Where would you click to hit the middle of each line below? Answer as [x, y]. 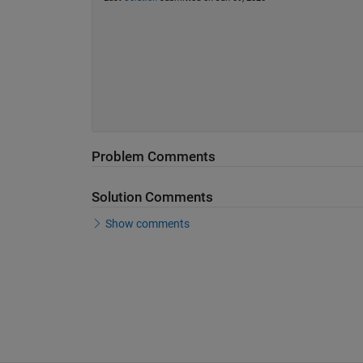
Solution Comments [152, 197]
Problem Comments [153, 156]
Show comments [147, 224]
